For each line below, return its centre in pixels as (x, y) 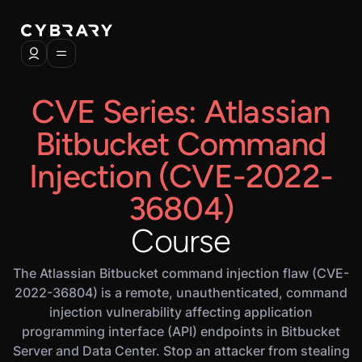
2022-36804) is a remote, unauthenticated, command (181, 293)
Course (181, 241)
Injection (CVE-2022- (181, 176)
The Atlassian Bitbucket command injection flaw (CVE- (181, 273)
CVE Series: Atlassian (181, 112)
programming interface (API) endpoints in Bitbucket (181, 331)
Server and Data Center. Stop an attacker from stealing (181, 351)
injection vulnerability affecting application (181, 312)
